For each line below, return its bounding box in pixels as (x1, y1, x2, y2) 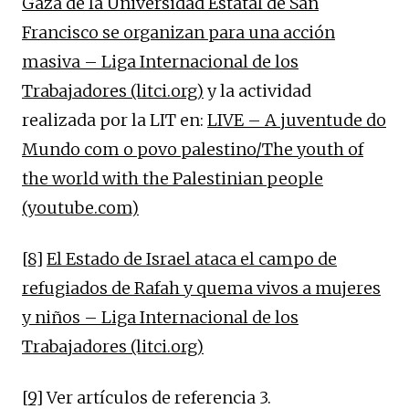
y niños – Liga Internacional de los (22, 306, 299, 328)
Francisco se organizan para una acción (22, 21, 335, 43)
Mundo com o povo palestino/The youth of (22, 138, 363, 160)
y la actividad (204, 79, 311, 101)
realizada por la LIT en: (22, 109, 207, 131)
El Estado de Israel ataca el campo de (47, 247, 337, 269)
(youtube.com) (22, 196, 139, 218)
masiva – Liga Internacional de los (22, 50, 299, 72)
